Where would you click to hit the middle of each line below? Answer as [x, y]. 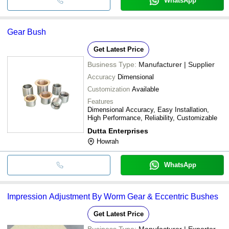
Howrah [108, 141]
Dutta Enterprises [118, 131]
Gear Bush [27, 32]
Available [145, 89]
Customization [109, 89]
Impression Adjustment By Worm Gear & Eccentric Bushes [113, 196]
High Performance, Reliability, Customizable [152, 118]
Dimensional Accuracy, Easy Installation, [148, 109]
